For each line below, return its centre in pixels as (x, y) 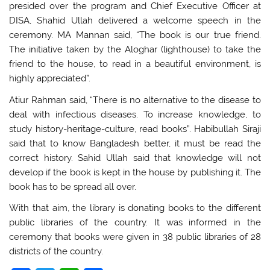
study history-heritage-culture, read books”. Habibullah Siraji (135, 129)
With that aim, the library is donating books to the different (135, 208)
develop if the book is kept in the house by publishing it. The (135, 172)
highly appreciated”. (50, 79)
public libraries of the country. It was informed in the (135, 223)
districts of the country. (56, 252)
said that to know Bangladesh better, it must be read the (135, 143)
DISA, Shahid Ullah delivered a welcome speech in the (135, 21)
